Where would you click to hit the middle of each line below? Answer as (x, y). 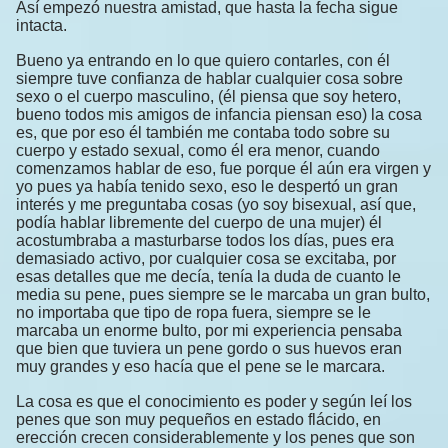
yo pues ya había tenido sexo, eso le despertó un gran (207, 187)
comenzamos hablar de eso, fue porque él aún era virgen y (223, 169)
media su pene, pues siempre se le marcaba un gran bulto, (223, 295)
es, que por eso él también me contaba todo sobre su (203, 133)
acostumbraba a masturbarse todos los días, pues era (205, 241)
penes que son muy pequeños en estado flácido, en (198, 420)
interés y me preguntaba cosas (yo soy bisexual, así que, (216, 205)
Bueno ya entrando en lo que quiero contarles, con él (203, 61)
